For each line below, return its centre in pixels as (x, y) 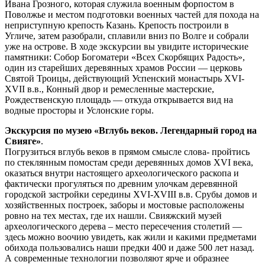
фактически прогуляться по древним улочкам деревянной (121, 183)
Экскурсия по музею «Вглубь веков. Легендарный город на (131, 130)
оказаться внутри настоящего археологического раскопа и (122, 173)
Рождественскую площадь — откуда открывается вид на (119, 99)
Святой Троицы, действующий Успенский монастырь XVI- (125, 78)
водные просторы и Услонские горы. (79, 110)
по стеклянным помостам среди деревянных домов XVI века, (129, 162)
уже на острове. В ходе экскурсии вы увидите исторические (127, 46)
